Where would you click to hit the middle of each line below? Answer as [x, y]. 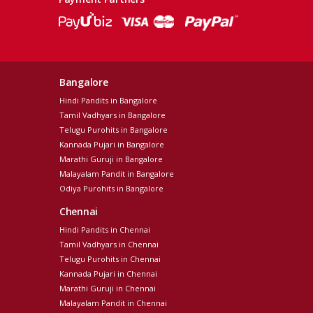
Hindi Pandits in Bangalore [108, 101]
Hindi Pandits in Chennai [105, 230]
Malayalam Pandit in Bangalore [117, 174]
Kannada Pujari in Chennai [108, 274]
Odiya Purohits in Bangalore [111, 189]
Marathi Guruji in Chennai [108, 289]
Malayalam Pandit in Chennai [113, 303]
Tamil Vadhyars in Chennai [109, 245]
